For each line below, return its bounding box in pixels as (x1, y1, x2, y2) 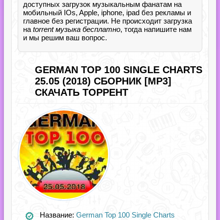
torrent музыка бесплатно (33, 25, 120, 33)
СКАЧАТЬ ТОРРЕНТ (35, 87, 128, 98)
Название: (40, 211, 76, 219)
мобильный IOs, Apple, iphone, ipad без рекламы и (23, 8, 191, 17)
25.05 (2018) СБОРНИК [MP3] (35, 76, 171, 86)
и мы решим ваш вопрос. (23, 33, 107, 42)
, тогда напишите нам (120, 25, 192, 33)
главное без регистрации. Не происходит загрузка (23, 17, 192, 25)
